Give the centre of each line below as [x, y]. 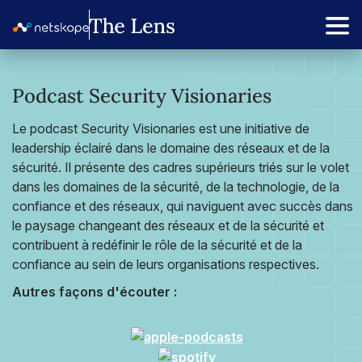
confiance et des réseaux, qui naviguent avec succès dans [183, 206]
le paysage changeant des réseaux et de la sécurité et [168, 225]
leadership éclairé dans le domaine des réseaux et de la [171, 148]
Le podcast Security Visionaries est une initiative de [161, 128]
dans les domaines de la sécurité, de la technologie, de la [176, 187]
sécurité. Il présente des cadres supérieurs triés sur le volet [181, 167]
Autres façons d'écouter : [95, 292]
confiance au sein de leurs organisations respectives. [166, 264]
